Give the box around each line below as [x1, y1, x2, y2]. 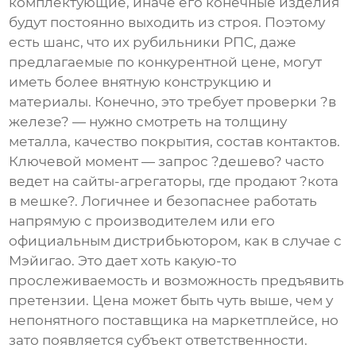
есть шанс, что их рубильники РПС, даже [9, 34, 297, 51]
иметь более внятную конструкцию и [9, 74, 273, 91]
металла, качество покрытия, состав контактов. [9, 133, 341, 150]
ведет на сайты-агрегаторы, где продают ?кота [9, 173, 339, 190]
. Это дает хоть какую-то [72, 253, 238, 269]
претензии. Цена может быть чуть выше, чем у [9, 292, 334, 309]
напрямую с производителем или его [9, 213, 276, 230]
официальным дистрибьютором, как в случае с [9, 233, 342, 250]
